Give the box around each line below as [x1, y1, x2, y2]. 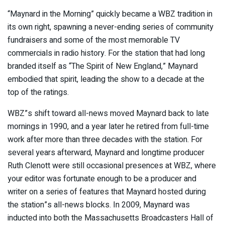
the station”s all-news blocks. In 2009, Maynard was [8, 198, 190, 211]
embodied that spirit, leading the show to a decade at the [8, 73, 204, 85]
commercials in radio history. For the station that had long [8, 47, 205, 59]
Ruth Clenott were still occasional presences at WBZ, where [8, 159, 216, 172]
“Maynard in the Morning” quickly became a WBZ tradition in [8, 8, 212, 20]
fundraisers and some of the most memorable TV [8, 34, 180, 46]
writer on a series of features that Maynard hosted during [8, 185, 206, 198]
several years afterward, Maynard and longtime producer [8, 146, 204, 159]
